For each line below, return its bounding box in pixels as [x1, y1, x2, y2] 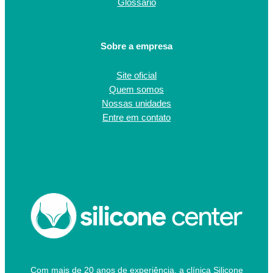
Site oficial [116, 71, 157, 81]
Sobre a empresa [101, 41, 172, 52]
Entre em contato [102, 113, 171, 123]
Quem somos [109, 85, 164, 95]
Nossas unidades [102, 99, 171, 109]
